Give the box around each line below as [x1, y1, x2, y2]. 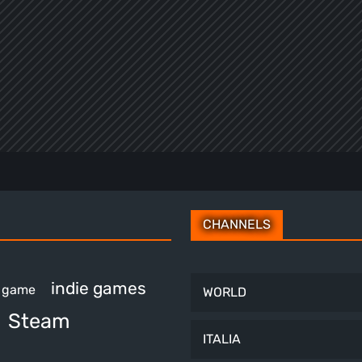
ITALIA [203, 330, 241, 347]
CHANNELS [203, 216, 271, 232]
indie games [51, 277, 146, 298]
